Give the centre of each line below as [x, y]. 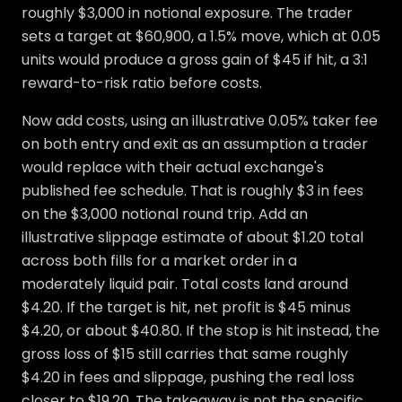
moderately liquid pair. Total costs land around [185, 284]
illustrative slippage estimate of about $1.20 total [192, 238]
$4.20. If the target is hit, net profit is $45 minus [186, 308]
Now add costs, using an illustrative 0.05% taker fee [200, 121]
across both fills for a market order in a [159, 261]
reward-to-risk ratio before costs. [142, 83]
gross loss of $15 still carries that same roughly [185, 354]
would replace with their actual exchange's [173, 168]
